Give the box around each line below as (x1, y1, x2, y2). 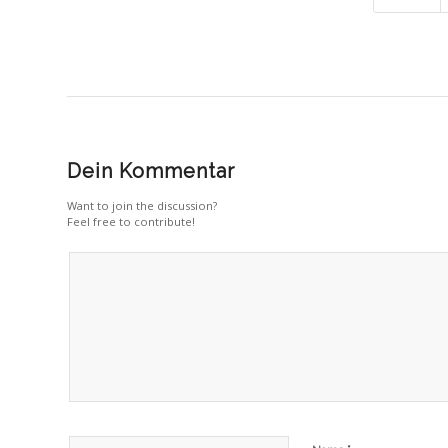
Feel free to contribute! (67, 214, 195, 230)
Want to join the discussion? (67, 198, 217, 214)
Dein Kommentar (67, 159, 235, 184)
